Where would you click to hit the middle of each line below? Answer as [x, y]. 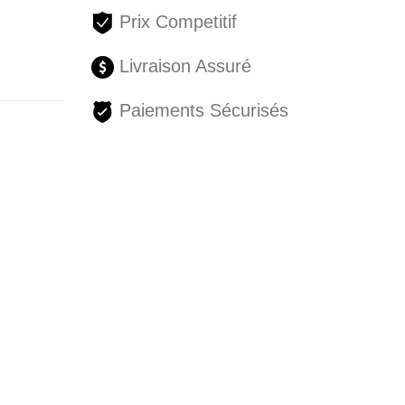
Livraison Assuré [182, 66]
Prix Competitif [175, 22]
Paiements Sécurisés [201, 111]
